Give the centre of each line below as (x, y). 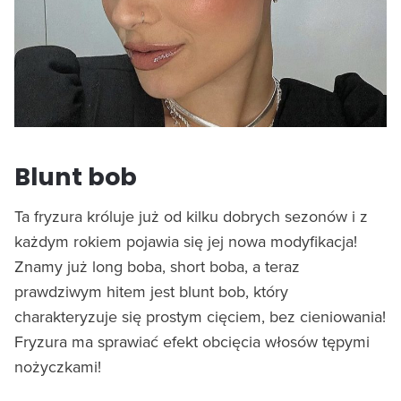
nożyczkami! (58, 366)
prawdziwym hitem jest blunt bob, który (151, 291)
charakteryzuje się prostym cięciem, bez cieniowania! (200, 316)
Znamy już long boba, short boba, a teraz (157, 266)
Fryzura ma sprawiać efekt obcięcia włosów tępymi (192, 341)
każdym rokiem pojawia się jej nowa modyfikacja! (186, 241)
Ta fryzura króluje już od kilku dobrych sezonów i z (191, 216)
